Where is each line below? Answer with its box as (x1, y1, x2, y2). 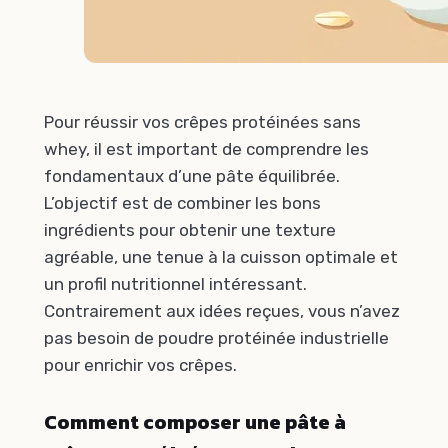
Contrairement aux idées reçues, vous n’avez (44, 300, 400, 321)
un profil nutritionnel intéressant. (44, 273, 307, 294)
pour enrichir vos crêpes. (44, 354, 237, 375)
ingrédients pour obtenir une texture (44, 219, 336, 240)
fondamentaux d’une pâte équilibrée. (44, 165, 340, 186)
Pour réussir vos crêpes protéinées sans (44, 111, 361, 132)
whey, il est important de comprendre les (44, 138, 369, 159)
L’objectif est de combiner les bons (44, 192, 321, 213)
